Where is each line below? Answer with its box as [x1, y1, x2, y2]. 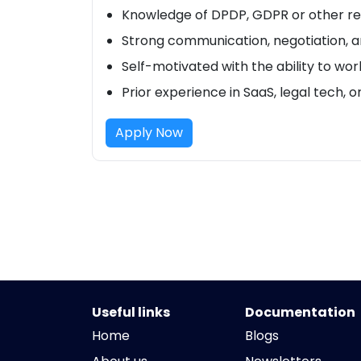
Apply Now [115, 123, 183, 142]
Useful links [92, 303, 170, 322]
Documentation [245, 303, 355, 322]
